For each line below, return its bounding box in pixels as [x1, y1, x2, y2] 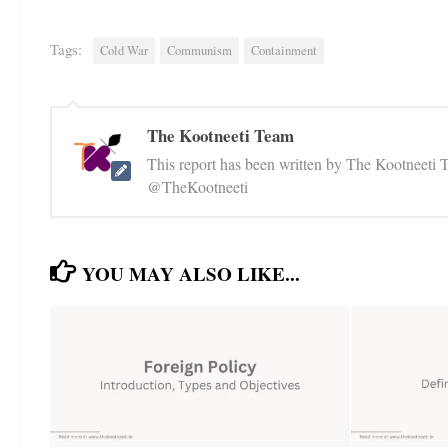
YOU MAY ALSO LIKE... [82, 259, 301, 288]
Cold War [100, 41, 148, 59]
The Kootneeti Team [147, 122, 294, 148]
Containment [251, 41, 317, 59]
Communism [167, 41, 232, 59]
